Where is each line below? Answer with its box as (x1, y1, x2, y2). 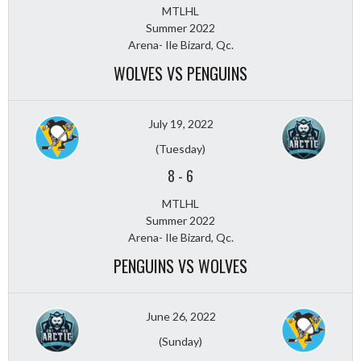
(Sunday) (159, 334, 202, 348)
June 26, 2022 (145, 309, 216, 323)
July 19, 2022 (147, 116, 214, 131)
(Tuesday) (156, 141, 205, 156)
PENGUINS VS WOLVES (114, 253, 247, 278)
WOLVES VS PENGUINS (114, 60, 247, 85)
